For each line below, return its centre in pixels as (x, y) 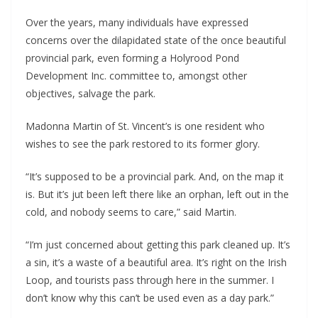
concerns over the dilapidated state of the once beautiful (156, 40)
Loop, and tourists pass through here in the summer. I (150, 280)
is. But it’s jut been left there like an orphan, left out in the (157, 194)
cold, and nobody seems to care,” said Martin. (131, 212)
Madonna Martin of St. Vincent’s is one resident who (145, 126)
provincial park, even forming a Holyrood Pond (132, 58)
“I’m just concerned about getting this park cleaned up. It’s (158, 245)
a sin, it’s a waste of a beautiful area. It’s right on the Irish (156, 263)
